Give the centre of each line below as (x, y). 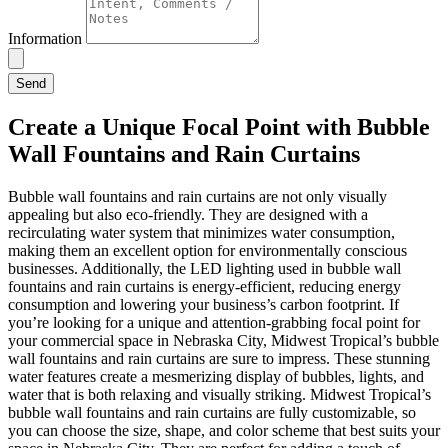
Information (47, 39)
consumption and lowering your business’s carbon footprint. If (203, 305)
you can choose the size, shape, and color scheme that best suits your (224, 431)
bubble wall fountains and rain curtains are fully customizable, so (212, 413)
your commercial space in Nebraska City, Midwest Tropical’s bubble (223, 341)
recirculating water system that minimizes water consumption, (201, 233)
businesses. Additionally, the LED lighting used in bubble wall (204, 269)
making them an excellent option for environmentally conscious (207, 251)
